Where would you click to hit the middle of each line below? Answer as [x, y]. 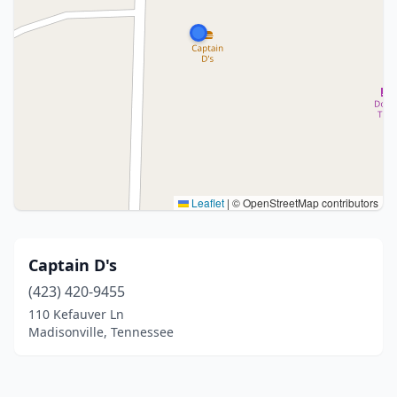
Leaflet [206, 202]
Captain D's [73, 265]
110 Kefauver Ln [76, 314]
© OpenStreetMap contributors [304, 202]
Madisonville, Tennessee [101, 332]
